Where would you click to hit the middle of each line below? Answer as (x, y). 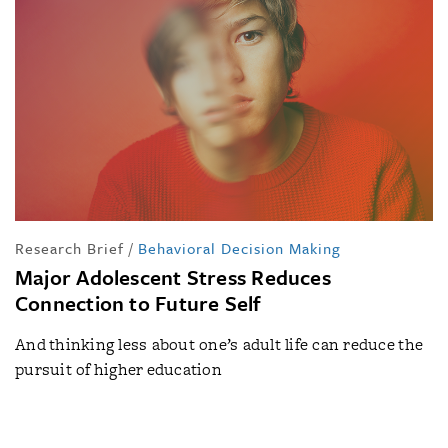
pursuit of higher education (118, 369)
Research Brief (69, 247)
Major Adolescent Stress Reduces (173, 276)
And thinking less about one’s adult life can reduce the (219, 344)
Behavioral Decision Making (239, 247)
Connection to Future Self (138, 302)
